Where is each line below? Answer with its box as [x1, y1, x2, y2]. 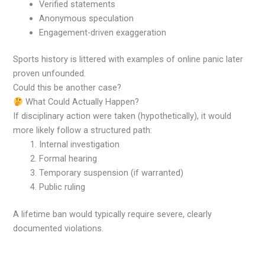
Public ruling [39, 182, 86, 193]
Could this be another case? [13, 82, 122, 93]
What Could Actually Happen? [23, 96, 140, 108]
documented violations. [13, 223, 104, 234]
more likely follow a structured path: [13, 125, 153, 136]
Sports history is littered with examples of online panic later [13, 54, 244, 65]
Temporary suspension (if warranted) [39, 167, 184, 179]
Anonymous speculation [39, 12, 134, 24]
